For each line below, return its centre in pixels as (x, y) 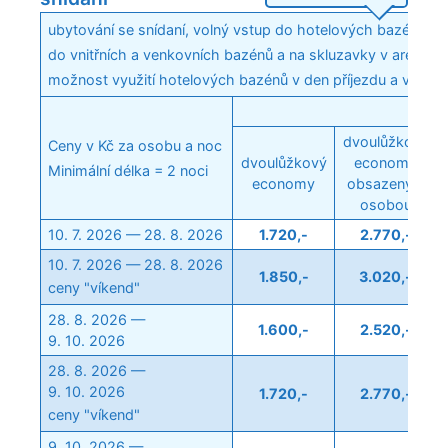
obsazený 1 (385, 183)
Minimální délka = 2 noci (128, 170)
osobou (385, 204)
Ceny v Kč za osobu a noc (135, 145)
